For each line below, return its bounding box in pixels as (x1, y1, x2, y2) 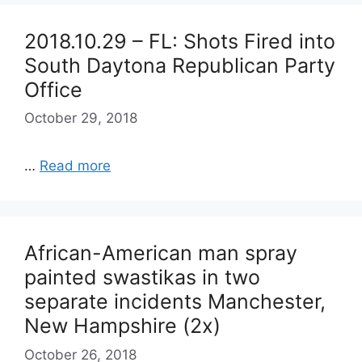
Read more (40, 158, 111, 174)
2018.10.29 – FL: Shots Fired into (24, 28, 335, 53)
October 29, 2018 (24, 110, 137, 126)
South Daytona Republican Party (24, 53, 335, 78)
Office (24, 77, 82, 102)
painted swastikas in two (24, 265, 260, 289)
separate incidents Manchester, (24, 289, 326, 314)
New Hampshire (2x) (24, 314, 221, 338)
